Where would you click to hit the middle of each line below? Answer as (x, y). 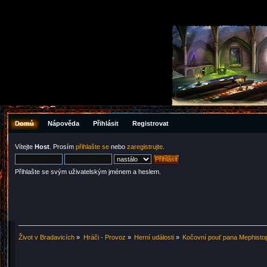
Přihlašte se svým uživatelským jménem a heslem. (88, 172)
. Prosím (63, 147)
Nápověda (64, 123)
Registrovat (151, 123)
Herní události (154, 237)
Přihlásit (106, 123)
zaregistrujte (145, 147)
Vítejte (25, 147)
